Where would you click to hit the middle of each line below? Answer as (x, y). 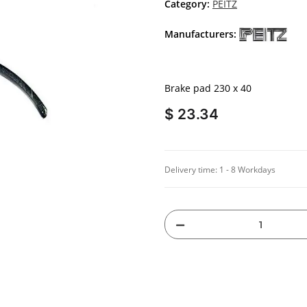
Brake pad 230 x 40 (208, 88)
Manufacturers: (200, 34)
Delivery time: (192, 170)
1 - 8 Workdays (247, 170)
